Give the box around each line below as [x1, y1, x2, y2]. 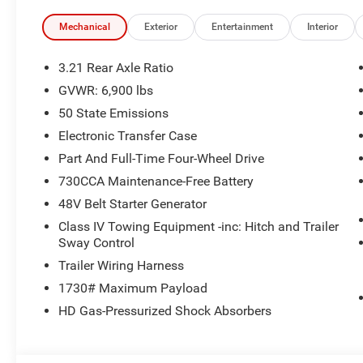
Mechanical [59, 21, 111, 33]
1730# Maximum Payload [58, 280, 208, 297]
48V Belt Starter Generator [58, 196, 207, 212]
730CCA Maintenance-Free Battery [58, 173, 254, 190]
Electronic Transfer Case [58, 128, 198, 144]
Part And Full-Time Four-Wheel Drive [58, 151, 265, 167]
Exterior [144, 21, 178, 33]
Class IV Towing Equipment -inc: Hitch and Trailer [58, 219, 340, 235]
